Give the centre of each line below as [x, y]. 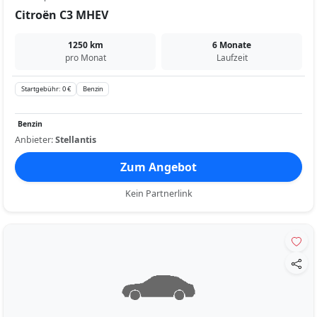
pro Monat [85, 57]
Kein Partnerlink [158, 194]
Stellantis [76, 140]
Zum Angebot [158, 167]
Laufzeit [232, 57]
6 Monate [232, 45]
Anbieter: [35, 140]
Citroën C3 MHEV [62, 15]
